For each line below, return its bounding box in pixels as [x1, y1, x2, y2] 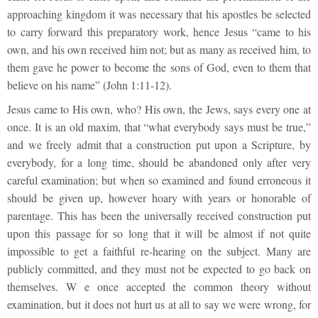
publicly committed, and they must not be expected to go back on [7, 261, 311, 276]
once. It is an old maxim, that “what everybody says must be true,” [7, 119, 311, 134]
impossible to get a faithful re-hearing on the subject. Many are [7, 243, 311, 258]
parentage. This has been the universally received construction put [7, 207, 311, 223]
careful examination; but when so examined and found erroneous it [7, 172, 311, 187]
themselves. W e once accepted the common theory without [7, 278, 311, 294]
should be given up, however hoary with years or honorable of [7, 190, 311, 205]
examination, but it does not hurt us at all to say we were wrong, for [7, 296, 311, 312]
